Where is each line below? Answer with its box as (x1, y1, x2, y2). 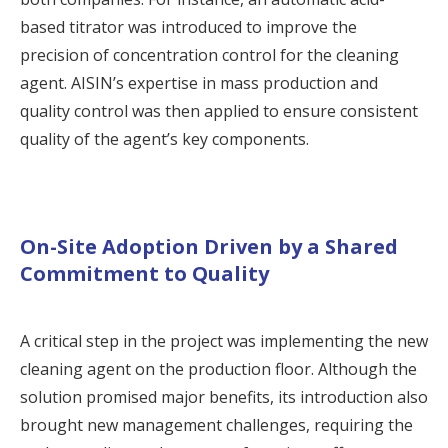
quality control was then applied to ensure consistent (20, 99, 418, 122)
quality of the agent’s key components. (20, 127, 309, 150)
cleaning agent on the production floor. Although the (20, 357, 417, 380)
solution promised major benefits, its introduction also (20, 385, 428, 408)
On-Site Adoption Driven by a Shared (20, 232, 398, 260)
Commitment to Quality (20, 259, 269, 287)
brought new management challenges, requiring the (20, 413, 413, 436)
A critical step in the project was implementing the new (20, 329, 428, 352)
